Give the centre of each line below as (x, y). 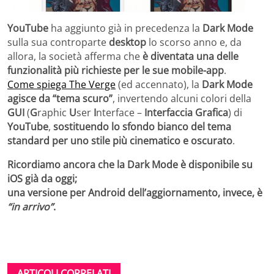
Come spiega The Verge (61, 84)
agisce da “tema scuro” (60, 98)
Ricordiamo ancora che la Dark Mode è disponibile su (130, 164)
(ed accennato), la (159, 84)
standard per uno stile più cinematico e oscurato (120, 140)
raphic (53, 112)
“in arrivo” (30, 206)
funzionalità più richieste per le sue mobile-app (116, 70)
